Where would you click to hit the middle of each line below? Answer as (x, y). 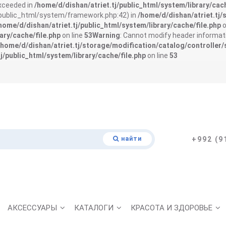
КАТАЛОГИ (94, 208)
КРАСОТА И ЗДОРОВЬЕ (172, 208)
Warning (106, 35)
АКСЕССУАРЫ (32, 208)
